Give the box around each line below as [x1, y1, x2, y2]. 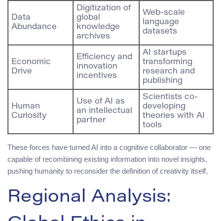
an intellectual [76, 107, 132, 115]
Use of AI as [76, 97, 125, 106]
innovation [76, 62, 117, 71]
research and [143, 67, 195, 75]
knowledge [76, 23, 120, 31]
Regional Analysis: [7, 188, 171, 207]
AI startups [143, 48, 186, 57]
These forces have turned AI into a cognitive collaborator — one [7, 143, 211, 151]
